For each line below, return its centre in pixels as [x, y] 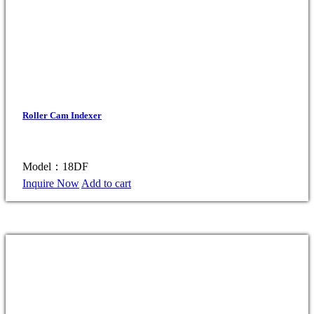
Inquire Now [51, 184]
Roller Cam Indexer [62, 115]
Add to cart [106, 184]
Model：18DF [55, 167]
